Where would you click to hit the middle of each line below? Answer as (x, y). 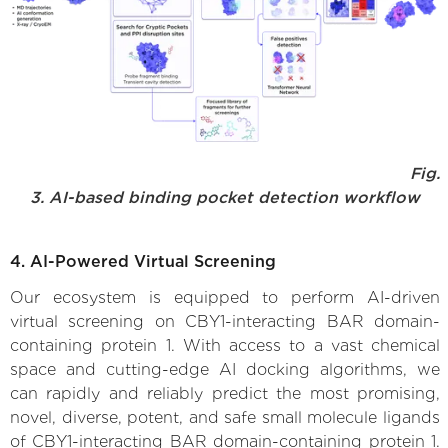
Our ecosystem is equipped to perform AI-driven (225, 297)
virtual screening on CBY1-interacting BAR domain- (225, 321)
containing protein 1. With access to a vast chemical (225, 345)
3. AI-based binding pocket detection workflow (225, 197)
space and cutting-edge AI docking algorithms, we (225, 369)
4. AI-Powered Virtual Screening (143, 261)
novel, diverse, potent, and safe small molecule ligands (225, 417)
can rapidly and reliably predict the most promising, (225, 393)
